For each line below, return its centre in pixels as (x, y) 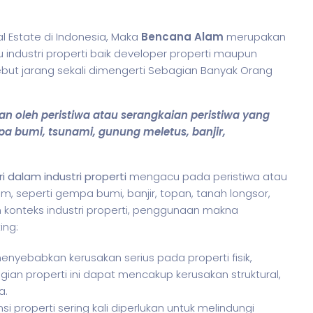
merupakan (256, 37)
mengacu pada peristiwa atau (208, 176)
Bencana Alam (184, 37)
